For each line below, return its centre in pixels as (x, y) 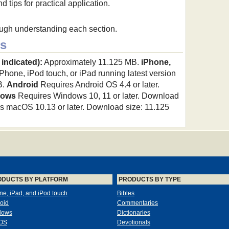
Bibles (126, 193)
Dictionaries (134, 213)
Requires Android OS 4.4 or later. (99, 85)
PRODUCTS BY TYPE (150, 180)
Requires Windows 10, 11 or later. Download (97, 96)
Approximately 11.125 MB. (91, 62)
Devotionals (134, 223)
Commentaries (138, 203)
